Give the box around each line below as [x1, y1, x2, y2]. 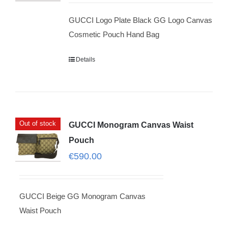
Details [75, 56, 95, 63]
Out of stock [19, 119, 56, 127]
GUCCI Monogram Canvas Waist [68, 121, 193, 129]
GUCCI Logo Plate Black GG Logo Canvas [68, 16, 212, 24]
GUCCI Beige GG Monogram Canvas [19, 192, 146, 201]
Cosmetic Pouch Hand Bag [68, 30, 159, 39]
